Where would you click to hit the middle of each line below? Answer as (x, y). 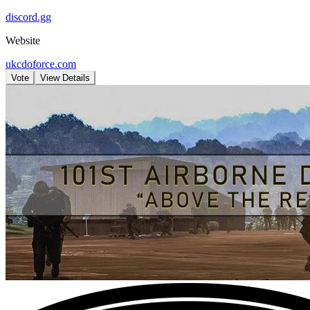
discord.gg (28, 17)
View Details (65, 78)
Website (23, 41)
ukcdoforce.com (41, 64)
